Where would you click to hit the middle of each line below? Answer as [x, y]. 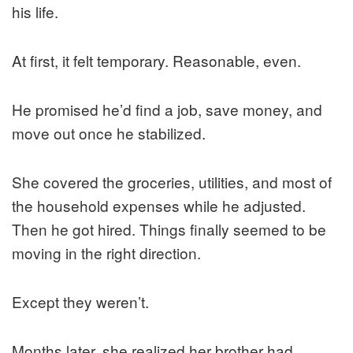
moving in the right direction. [106, 252]
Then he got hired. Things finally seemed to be [169, 229]
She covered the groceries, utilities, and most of [172, 181]
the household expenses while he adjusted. [159, 205]
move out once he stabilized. [109, 132]
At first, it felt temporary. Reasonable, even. [156, 60]
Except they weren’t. [80, 301]
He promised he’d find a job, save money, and [167, 109]
